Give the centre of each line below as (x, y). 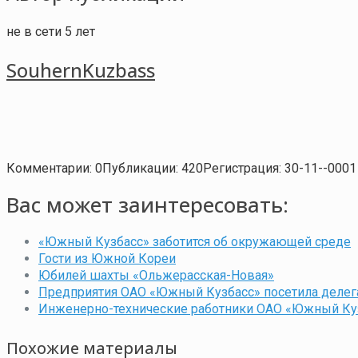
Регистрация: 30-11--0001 (280, 168)
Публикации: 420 (153, 168)
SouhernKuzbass (81, 70)
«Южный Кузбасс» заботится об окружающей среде (195, 241)
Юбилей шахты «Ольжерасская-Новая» (156, 275)
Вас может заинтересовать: (147, 205)
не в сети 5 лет (51, 31)
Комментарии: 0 (54, 168)
